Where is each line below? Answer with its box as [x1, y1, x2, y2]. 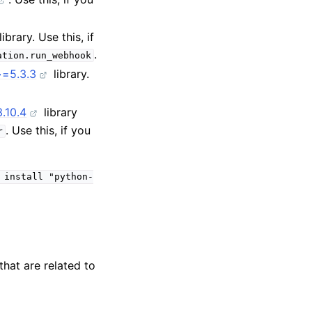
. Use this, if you [5, 123, 91, 138]
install [3, 171, 43, 182]
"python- [48, 171, 93, 182]
